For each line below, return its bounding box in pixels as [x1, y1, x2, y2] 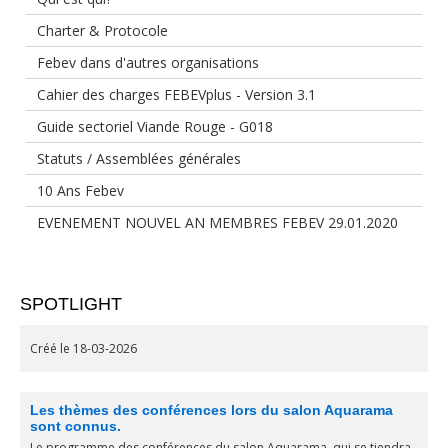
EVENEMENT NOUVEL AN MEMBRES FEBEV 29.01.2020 [37, 213, 398, 232]
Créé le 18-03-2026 [30, 340, 137, 357]
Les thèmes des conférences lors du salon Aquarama [30, 402, 393, 418]
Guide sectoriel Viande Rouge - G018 [37, 117, 273, 136]
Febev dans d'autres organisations [37, 53, 259, 72]
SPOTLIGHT [20, 294, 122, 314]
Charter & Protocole [37, 21, 168, 40]
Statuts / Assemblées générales [37, 149, 241, 168]
